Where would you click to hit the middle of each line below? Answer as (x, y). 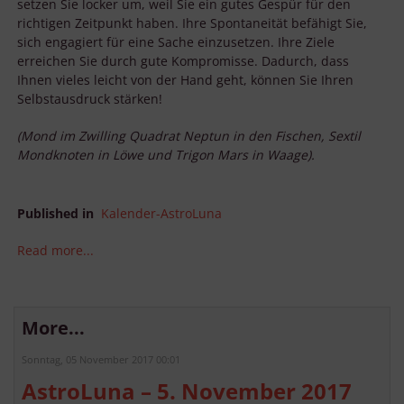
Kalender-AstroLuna (161, 214)
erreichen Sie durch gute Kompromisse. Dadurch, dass (183, 61)
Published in (55, 214)
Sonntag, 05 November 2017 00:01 (101, 360)
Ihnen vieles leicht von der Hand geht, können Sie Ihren (185, 80)
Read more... (55, 251)
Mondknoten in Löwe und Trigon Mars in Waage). (166, 155)
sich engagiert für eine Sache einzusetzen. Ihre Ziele (176, 42)
